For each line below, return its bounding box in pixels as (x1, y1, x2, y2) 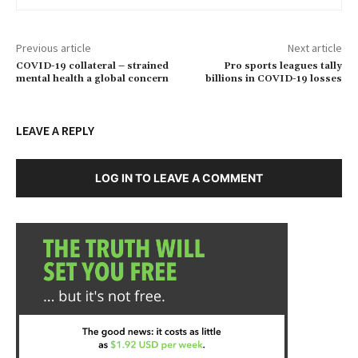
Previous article (16, 40, 91, 55)
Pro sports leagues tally (223, 59, 342, 72)
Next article (287, 40, 342, 55)
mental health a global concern (16, 72, 169, 85)
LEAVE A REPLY (16, 121, 94, 138)
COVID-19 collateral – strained (16, 59, 169, 72)
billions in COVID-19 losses (205, 72, 342, 85)
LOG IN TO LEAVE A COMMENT (95, 170, 263, 185)
